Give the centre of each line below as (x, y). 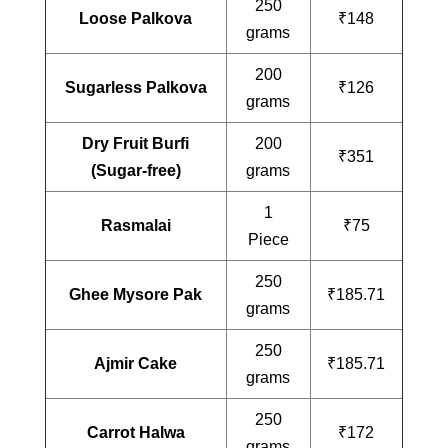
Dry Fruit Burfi (136, 143)
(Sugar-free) (135, 170)
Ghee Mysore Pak (136, 294)
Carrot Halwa (135, 432)
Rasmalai (135, 225)
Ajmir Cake (136, 363)
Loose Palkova (136, 18)
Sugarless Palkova (135, 87)
